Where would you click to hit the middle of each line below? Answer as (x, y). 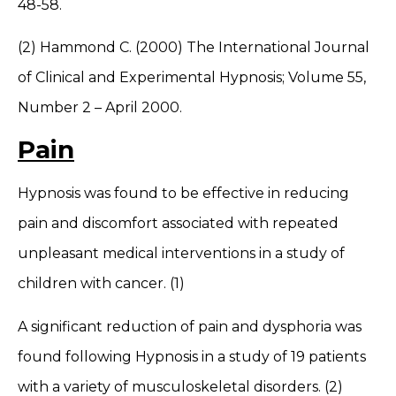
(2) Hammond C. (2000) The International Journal (194, 47)
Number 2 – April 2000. (100, 107)
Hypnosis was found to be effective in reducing (183, 194)
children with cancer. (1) (101, 284)
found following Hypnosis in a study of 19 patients (192, 356)
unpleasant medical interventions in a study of (181, 254)
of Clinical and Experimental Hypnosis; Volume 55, (192, 77)
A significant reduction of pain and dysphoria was (190, 326)
